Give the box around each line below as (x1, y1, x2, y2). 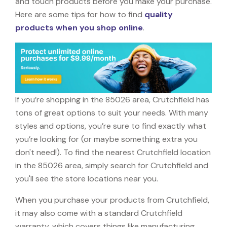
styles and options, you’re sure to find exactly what (15, 120, 206, 131)
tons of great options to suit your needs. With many (15, 107, 208, 118)
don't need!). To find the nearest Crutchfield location (15, 146, 211, 158)
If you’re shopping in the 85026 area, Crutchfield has (15, 94, 209, 105)
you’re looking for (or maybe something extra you (15, 133, 198, 144)
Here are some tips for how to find (15, 9, 144, 20)
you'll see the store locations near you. (15, 173, 158, 184)
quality (144, 9, 173, 20)
